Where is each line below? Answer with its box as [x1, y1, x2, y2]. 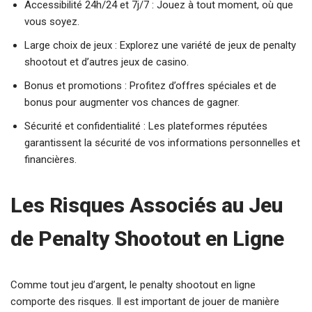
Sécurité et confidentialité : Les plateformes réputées [24, 120, 267, 132]
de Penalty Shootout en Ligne [10, 226, 284, 251]
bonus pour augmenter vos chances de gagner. [24, 96, 240, 109]
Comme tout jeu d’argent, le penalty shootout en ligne [10, 279, 256, 291]
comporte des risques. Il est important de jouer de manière [10, 295, 279, 308]
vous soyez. [24, 15, 79, 28]
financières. [24, 153, 77, 166]
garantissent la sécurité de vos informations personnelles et [24, 136, 300, 149]
